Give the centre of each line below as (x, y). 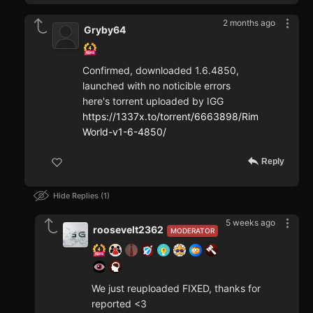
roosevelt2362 (128, 230)
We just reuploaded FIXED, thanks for (176, 289)
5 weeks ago (250, 223)
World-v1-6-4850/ (124, 132)
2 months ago (249, 23)
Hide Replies (77, 196)
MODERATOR (192, 231)
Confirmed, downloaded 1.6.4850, (161, 71)
